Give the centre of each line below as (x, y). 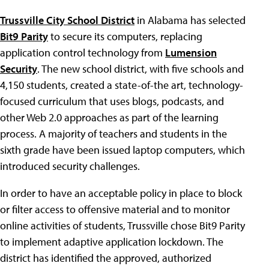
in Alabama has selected (190, 20)
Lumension (191, 53)
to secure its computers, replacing (125, 37)
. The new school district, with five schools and (141, 69)
